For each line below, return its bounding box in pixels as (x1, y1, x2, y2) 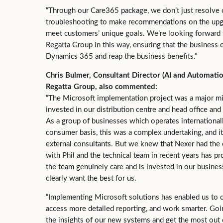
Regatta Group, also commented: (46, 83, 157, 91)
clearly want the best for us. (46, 175, 136, 182)
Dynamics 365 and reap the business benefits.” (46, 53, 197, 60)
